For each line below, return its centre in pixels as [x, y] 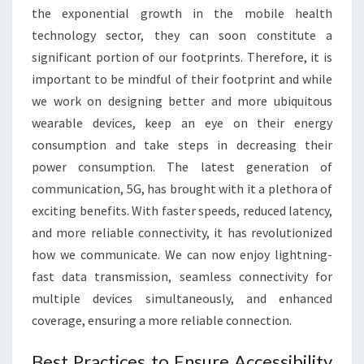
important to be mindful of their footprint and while [182, 79]
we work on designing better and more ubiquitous [182, 101]
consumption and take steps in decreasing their [182, 145]
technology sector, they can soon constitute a [182, 35]
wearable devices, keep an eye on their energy [182, 123]
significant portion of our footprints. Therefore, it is [182, 57]
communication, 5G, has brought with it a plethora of [182, 188]
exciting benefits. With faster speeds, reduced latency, [182, 210]
